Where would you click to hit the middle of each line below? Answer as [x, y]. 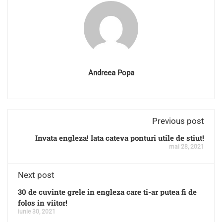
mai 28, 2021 [187, 146]
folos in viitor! [43, 202]
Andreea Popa [111, 73]
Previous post [178, 121]
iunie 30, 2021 [37, 211]
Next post [36, 175]
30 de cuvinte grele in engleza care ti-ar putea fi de [107, 192]
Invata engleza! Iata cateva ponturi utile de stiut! [120, 138]
